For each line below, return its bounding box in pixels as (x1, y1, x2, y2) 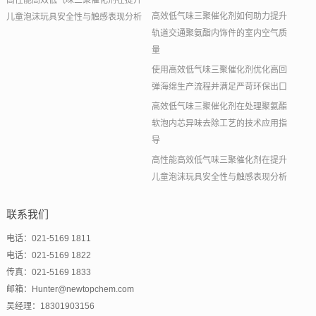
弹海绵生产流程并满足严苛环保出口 (152, 82, 288, 92)
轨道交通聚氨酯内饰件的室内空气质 (152, 28, 288, 39)
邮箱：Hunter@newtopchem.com (6, 284, 134, 295)
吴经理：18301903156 (6, 301, 95, 312)
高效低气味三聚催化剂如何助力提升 (152, 11, 288, 22)
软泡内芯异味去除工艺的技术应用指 (152, 119, 288, 129)
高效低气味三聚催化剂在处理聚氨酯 (152, 102, 288, 112)
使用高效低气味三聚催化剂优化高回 (152, 65, 288, 75)
